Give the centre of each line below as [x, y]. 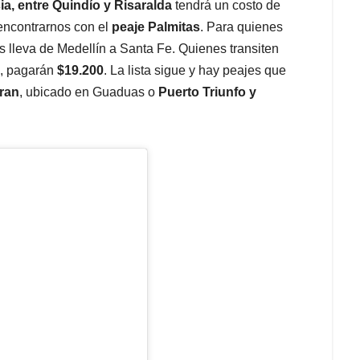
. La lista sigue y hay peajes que [195, 71]
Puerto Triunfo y [207, 92]
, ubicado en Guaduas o [89, 92]
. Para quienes [241, 27]
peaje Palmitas [156, 27]
